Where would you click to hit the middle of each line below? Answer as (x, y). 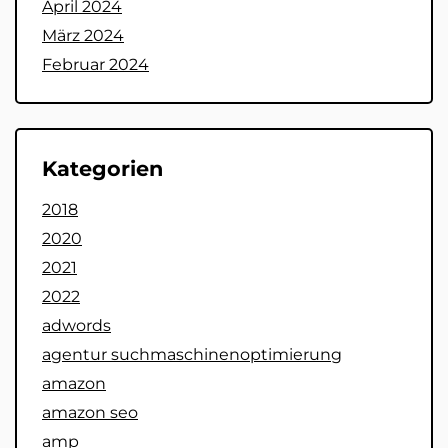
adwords (76, 325)
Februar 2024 (95, 64)
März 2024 (83, 35)
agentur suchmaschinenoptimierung (192, 354)
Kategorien (102, 168)
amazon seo (90, 412)
